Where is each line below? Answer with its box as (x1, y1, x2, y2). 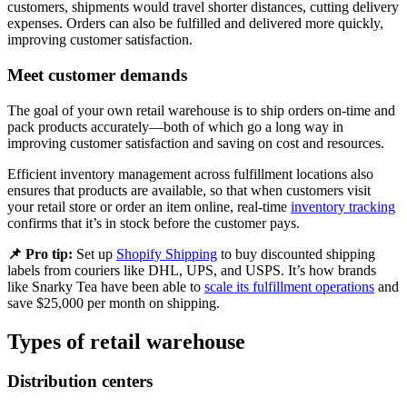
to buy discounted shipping (217, 245, 375, 262)
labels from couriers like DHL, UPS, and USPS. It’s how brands (7, 262, 376, 278)
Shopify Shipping (116, 245, 217, 262)
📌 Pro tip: (7, 245, 76, 262)
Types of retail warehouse (7, 329, 245, 353)
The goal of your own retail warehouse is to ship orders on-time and (7, 102, 395, 118)
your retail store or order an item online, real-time (7, 198, 291, 214)
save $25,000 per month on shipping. (7, 294, 220, 311)
